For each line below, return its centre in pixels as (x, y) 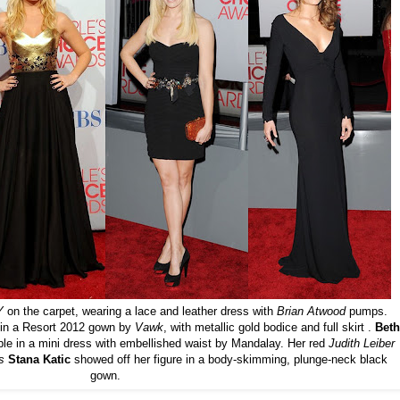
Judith (344, 343)
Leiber (379, 343)
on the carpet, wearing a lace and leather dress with (140, 311)
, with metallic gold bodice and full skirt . (269, 327)
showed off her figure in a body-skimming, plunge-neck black (229, 359)
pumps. (367, 311)
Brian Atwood (311, 311)
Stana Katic (39, 359)
